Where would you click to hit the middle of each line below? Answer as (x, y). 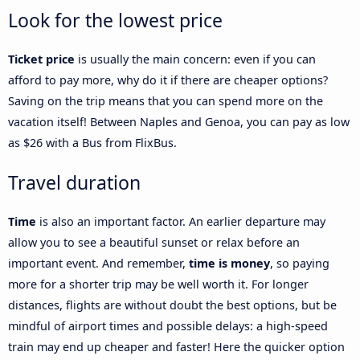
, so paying (300, 264)
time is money (229, 264)
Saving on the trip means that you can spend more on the (166, 101)
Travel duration (74, 183)
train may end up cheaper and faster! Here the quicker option (176, 347)
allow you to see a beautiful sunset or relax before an (154, 243)
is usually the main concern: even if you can (195, 59)
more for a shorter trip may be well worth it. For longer (158, 284)
